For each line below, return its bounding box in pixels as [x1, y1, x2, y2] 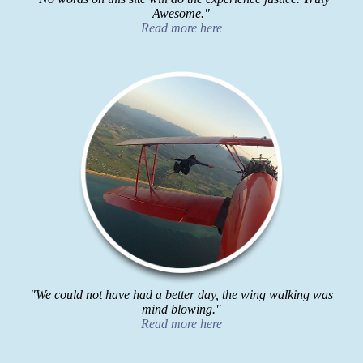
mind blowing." [141, 302, 221, 317]
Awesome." [152, 6, 211, 21]
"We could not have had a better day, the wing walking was [29, 288, 333, 302]
